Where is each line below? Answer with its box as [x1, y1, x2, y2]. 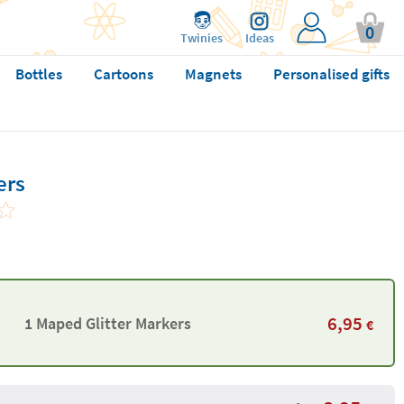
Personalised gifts [272, 64, 390, 84]
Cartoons [93, 64, 153, 84]
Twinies [180, 30, 223, 46]
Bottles [14, 64, 62, 84]
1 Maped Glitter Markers [23, 312, 191, 334]
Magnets [184, 64, 242, 84]
